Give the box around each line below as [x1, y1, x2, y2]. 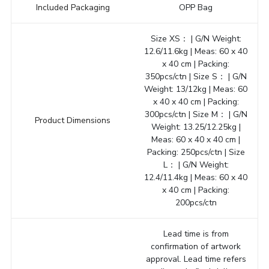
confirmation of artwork [151, 240, 241, 252]
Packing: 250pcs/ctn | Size [147, 146, 245, 158]
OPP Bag [179, 1, 213, 13]
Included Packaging [35, 1, 110, 13]
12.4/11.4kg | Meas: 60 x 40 [144, 171, 248, 183]
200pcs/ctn [175, 196, 217, 208]
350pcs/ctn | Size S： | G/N [145, 70, 247, 82]
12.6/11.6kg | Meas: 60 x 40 [144, 45, 248, 57]
